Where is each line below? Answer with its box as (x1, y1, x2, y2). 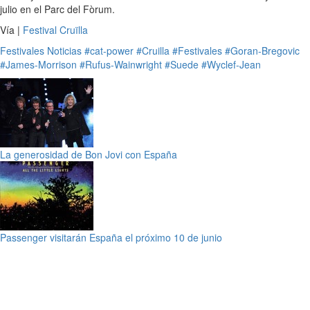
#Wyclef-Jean (201, 57, 261, 71)
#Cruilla (136, 43, 170, 57)
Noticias (47, 43, 82, 57)
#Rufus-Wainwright (80, 57, 162, 71)
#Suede (165, 57, 199, 71)
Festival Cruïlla (23, 22, 88, 37)
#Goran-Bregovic (225, 43, 300, 57)
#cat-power (84, 43, 134, 57)
